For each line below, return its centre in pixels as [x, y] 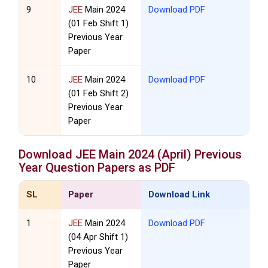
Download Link [179, 195]
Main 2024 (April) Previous [169, 155]
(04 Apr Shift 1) [98, 237]
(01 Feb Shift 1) [99, 24]
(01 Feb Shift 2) [99, 94]
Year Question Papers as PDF [97, 168]
